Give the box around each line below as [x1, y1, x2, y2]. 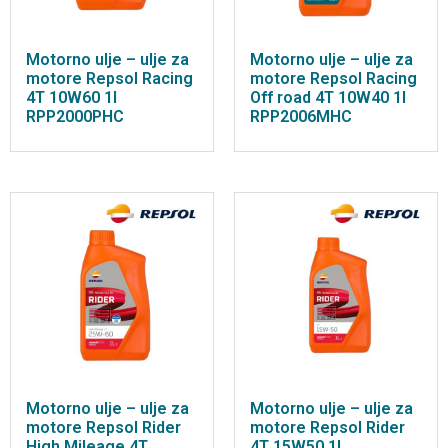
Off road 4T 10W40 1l [250, 88, 406, 108]
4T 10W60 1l [26, 88, 117, 108]
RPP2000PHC [26, 107, 124, 127]
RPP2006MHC [250, 107, 352, 127]
